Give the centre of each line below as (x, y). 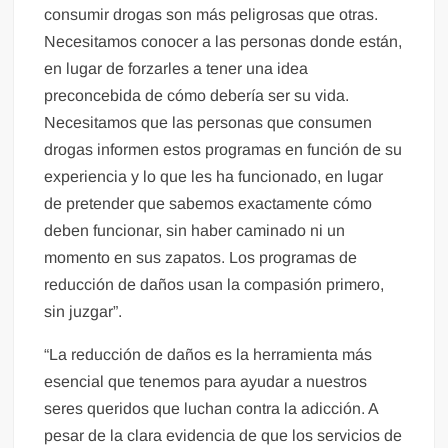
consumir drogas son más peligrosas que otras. (211, 15)
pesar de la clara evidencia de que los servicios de (223, 436)
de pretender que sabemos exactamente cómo (208, 204)
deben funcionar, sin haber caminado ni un (195, 231)
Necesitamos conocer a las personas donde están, (223, 42)
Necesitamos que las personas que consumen (208, 123)
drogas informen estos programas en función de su (223, 150)
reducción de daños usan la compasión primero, (214, 285)
